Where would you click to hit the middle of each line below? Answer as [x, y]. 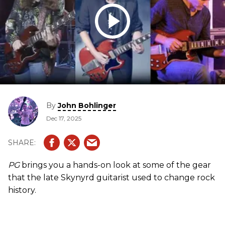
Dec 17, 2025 [64, 119]
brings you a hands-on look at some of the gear [115, 165]
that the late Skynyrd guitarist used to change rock [111, 178]
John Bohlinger [87, 106]
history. [22, 190]
